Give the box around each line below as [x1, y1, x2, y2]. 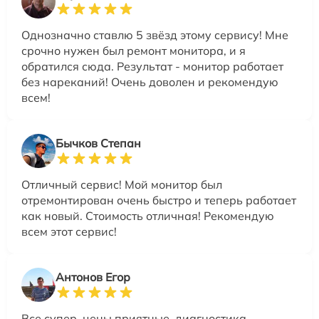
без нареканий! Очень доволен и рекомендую [21, 75, 278, 90]
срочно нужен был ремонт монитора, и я [21, 43, 246, 58]
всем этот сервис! [21, 224, 117, 239]
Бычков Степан [56, 136, 141, 151]
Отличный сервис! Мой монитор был [21, 177, 222, 192]
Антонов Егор [56, 270, 130, 285]
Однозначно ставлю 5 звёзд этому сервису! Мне [21, 28, 288, 43]
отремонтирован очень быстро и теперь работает [21, 193, 296, 208]
